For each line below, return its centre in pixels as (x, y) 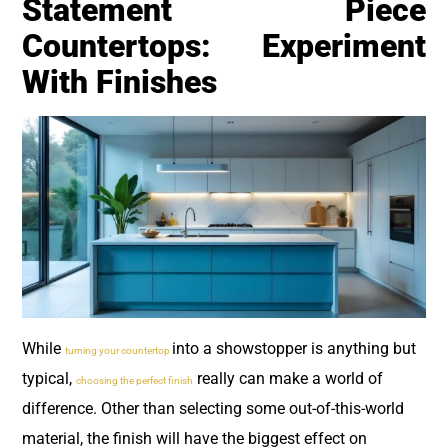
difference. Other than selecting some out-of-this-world (213, 408)
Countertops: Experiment (224, 45)
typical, (49, 378)
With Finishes (119, 81)
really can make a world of (288, 378)
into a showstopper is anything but (294, 348)
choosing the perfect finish (134, 380)
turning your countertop (118, 350)
